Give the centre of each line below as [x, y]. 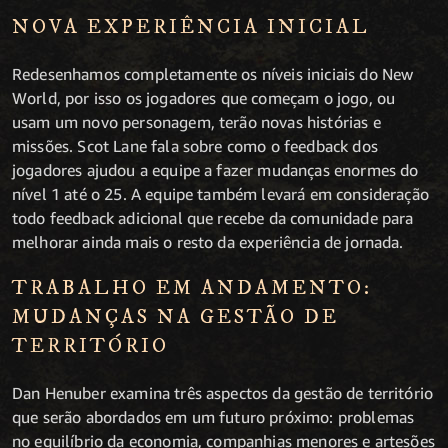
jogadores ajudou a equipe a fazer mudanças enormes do [215, 169]
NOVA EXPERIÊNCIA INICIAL [191, 27]
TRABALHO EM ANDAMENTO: [192, 288]
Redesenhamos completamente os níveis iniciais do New [213, 73]
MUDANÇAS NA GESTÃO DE [175, 317]
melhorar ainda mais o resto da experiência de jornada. [208, 241]
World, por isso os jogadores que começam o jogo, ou [204, 97]
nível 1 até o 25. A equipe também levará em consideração [220, 193]
